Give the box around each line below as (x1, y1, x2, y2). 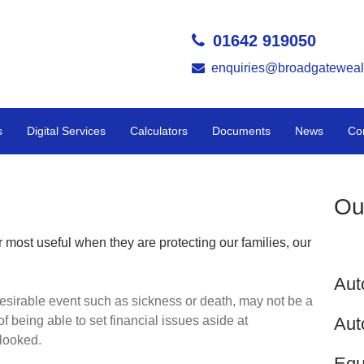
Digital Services (27, 123, 106, 137)
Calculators (130, 123, 188, 137)
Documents (212, 123, 271, 137)
